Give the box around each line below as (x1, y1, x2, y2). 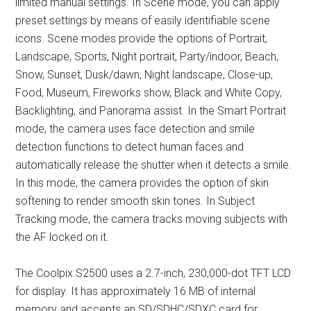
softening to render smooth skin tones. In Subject (15, 194, 255, 208)
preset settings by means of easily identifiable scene (15, 14, 271, 28)
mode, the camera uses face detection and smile (15, 122, 255, 136)
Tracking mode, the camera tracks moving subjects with (15, 212, 288, 226)
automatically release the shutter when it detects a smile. (15, 158, 292, 172)
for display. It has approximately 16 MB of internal (15, 285, 256, 299)
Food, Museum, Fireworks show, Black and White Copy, (15, 86, 283, 100)
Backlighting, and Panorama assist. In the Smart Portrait (15, 104, 287, 118)
